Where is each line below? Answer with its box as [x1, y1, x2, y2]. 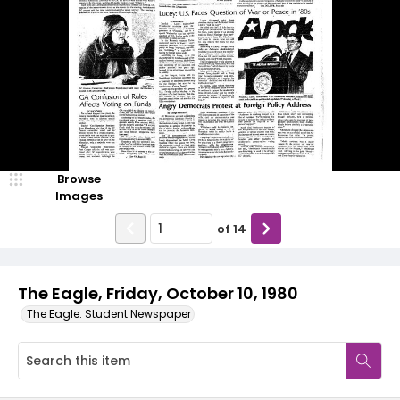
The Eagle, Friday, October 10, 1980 [18, 282, 298, 304]
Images [54, 187, 103, 204]
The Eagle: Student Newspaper [27, 306, 191, 321]
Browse [56, 171, 101, 187]
